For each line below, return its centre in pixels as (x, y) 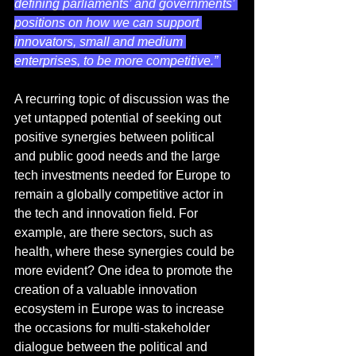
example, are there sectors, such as (115, 233)
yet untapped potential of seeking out (119, 118)
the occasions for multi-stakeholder (114, 328)
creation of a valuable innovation (107, 290)
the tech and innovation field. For (108, 214)
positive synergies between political (116, 137)
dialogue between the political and (112, 347)
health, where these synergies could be (126, 252)
